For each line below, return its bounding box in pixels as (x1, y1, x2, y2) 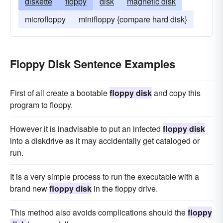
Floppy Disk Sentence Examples (10, 56, 175, 72)
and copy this (152, 87, 201, 99)
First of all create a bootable (10, 87, 110, 99)
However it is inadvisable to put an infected (10, 123, 163, 134)
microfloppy (25, 13, 66, 25)
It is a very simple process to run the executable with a (10, 171, 199, 182)
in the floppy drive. (92, 183, 158, 194)
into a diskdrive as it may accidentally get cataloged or (10, 135, 200, 146)
